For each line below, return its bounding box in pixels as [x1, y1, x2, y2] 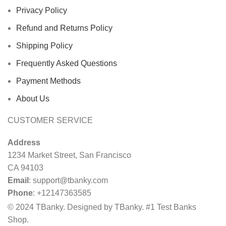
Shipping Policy [16, 41, 73, 50]
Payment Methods [16, 76, 81, 85]
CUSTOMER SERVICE [8, 116, 93, 125]
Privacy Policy [16, 6, 67, 15]
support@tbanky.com [33, 176, 108, 185]
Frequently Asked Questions [16, 59, 117, 68]
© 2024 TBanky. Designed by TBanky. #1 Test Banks [8, 202, 196, 211]
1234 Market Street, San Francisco [8, 150, 131, 159]
